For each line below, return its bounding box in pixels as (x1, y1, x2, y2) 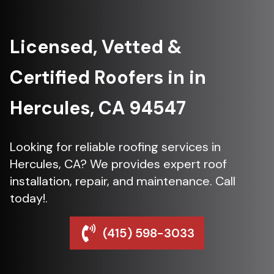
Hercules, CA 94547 (10, 96, 186, 120)
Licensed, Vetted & (10, 35, 182, 59)
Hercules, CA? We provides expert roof (10, 156, 227, 172)
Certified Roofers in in (10, 65, 206, 90)
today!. (10, 190, 48, 207)
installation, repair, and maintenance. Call (10, 173, 235, 190)
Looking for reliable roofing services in (10, 139, 221, 155)
